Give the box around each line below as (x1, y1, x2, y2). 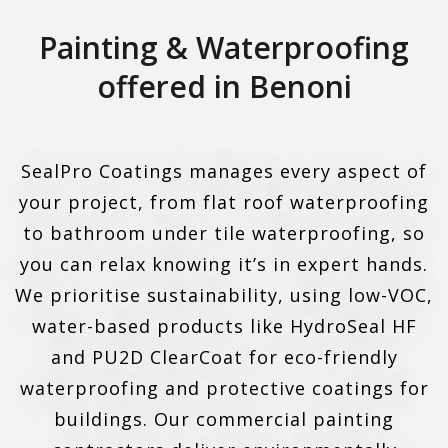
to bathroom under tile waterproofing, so (23, 221, 425, 246)
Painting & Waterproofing (39, 27, 409, 69)
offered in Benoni (96, 66, 352, 108)
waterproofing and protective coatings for (19, 376, 429, 401)
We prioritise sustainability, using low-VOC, (15, 283, 433, 308)
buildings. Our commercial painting (54, 407, 394, 432)
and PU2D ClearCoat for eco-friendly (50, 345, 398, 370)
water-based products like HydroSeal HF (31, 314, 417, 339)
